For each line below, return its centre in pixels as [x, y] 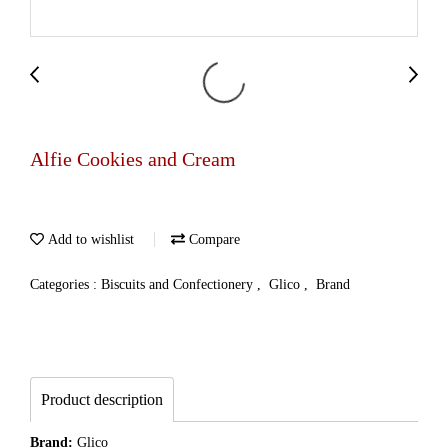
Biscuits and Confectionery [179, 284]
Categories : [65, 284]
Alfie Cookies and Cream [133, 159]
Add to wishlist [89, 239]
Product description [102, 399]
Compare [212, 239]
